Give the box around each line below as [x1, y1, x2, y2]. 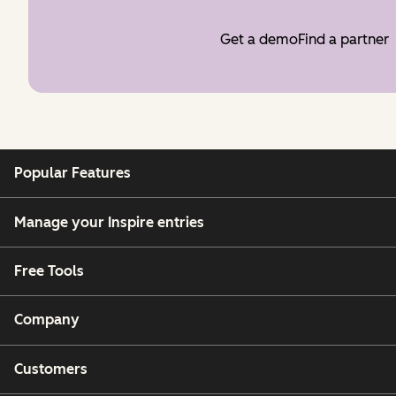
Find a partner [297, 31, 389, 48]
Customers [14, 360, 88, 377]
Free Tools [14, 262, 84, 279]
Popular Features [14, 164, 131, 182]
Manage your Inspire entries [14, 213, 204, 231]
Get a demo [219, 31, 298, 48]
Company [14, 311, 80, 329]
